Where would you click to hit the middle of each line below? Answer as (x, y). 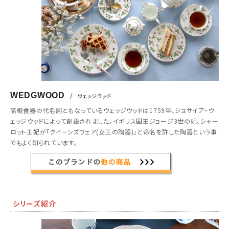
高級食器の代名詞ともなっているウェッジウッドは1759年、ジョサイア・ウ (112, 110)
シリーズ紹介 (35, 203)
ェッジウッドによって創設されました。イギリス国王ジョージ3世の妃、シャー (114, 121)
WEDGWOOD (38, 95)
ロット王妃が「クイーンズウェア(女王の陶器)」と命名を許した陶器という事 (114, 131)
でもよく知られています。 (44, 142)
